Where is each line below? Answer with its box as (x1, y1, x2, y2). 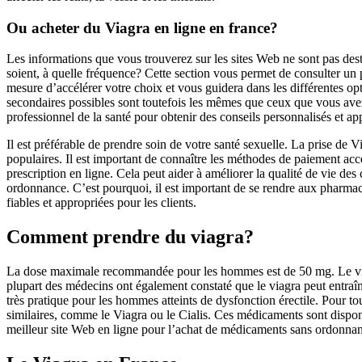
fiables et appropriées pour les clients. (6, 196, 196, 210)
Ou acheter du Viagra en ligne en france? (6, 19, 278, 36)
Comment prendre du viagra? (6, 226, 254, 248)
